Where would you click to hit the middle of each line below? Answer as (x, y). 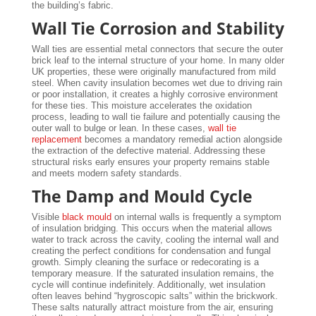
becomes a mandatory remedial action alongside (182, 140)
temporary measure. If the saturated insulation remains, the (152, 274)
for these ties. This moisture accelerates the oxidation (141, 106)
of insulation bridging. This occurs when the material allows (152, 229)
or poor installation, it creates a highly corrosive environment (154, 95)
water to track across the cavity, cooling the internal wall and (155, 240)
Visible (47, 217)
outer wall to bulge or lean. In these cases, (120, 128)
